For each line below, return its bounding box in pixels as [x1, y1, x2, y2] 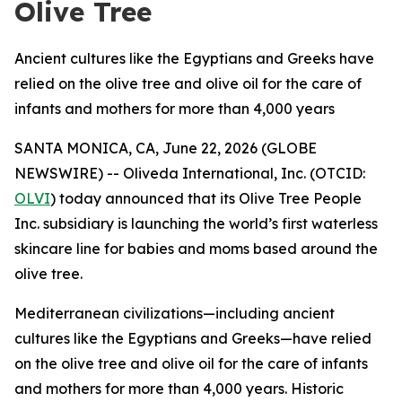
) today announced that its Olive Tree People [50, 189, 362, 207]
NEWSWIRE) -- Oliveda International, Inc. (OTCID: [14, 164, 365, 182]
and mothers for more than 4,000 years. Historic [14, 380, 344, 398]
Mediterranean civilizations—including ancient [14, 304, 335, 322]
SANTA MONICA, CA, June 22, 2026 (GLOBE [14, 139, 317, 157]
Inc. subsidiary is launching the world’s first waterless [14, 214, 378, 232]
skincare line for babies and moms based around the [14, 240, 378, 258]
